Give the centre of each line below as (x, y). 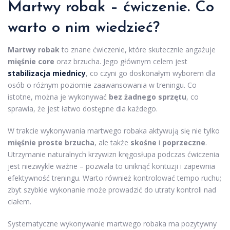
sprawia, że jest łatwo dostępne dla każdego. (83, 108)
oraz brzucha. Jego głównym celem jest (121, 61)
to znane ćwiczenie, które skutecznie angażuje (138, 49)
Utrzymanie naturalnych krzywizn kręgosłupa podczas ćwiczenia (113, 154)
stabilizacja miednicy (47, 73)
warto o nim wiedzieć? (84, 28)
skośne (143, 142)
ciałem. (20, 201)
